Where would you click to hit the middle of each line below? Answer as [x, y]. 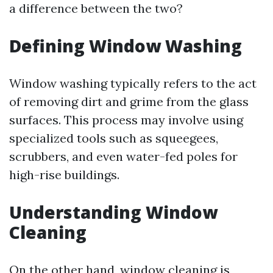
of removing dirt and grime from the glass [129, 101]
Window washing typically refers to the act [133, 83]
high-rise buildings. [64, 175]
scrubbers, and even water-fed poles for [123, 156]
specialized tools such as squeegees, [114, 138]
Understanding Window [113, 212]
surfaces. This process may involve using [126, 120]
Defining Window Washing [126, 46]
